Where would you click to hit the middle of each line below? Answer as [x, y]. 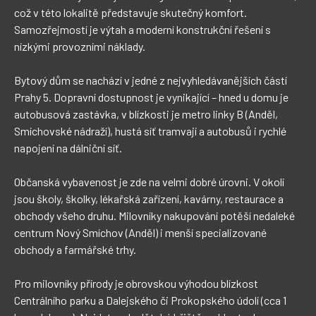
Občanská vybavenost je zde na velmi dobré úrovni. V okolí [150, 181]
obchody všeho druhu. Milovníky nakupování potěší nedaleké [156, 215]
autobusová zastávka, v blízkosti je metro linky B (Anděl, [147, 114]
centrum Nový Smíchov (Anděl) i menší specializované [141, 232]
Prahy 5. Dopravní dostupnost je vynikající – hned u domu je [152, 97]
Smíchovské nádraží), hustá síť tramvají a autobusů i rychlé [151, 130]
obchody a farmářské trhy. [75, 249]
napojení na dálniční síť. [68, 147]
